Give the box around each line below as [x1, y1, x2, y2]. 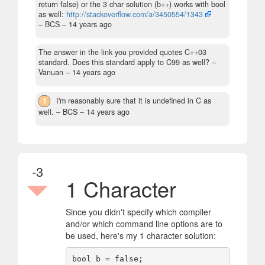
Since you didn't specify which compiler [66, 206, 211, 218]
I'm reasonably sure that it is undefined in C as [56, 95, 212, 106]
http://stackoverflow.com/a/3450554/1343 [66, 8, 203, 20]
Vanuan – [38, 66, 72, 77]
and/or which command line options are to [66, 218, 222, 230]
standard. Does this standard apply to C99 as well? [38, 56, 209, 67]
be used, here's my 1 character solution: [66, 230, 216, 242]
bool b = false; [72, 254, 143, 263]
